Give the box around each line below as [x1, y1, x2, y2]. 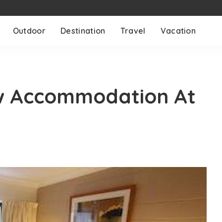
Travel [120, 26, 146, 36]
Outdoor [12, 26, 46, 36]
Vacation [160, 26, 196, 36]
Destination [60, 26, 106, 36]
